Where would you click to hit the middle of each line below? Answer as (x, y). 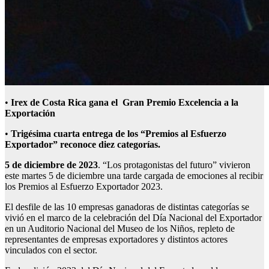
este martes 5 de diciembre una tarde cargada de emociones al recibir (134, 176)
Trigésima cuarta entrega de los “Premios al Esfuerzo (119, 134)
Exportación (30, 113)
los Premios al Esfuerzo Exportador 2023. (84, 187)
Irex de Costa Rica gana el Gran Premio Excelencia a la (125, 103)
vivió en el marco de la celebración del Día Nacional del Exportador (133, 218)
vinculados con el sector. (53, 250)
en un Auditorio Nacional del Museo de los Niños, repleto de (120, 229)
